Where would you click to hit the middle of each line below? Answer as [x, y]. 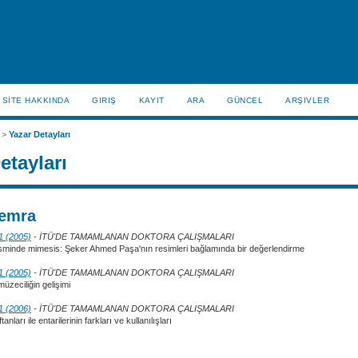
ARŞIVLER [308, 100]
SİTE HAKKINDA [36, 100]
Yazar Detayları [39, 135]
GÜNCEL [245, 100]
